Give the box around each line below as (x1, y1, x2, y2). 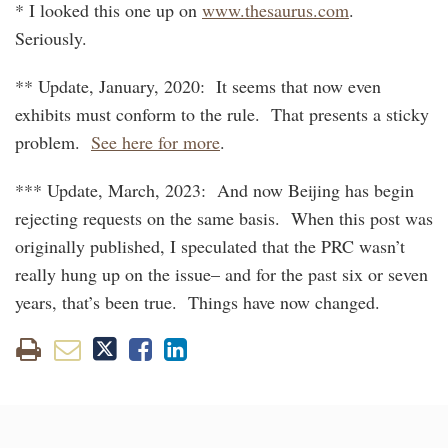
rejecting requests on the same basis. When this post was (15, 205, 433, 230)
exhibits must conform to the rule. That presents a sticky (15, 101, 429, 126)
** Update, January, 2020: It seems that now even (15, 73, 381, 98)
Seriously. (15, 25, 87, 50)
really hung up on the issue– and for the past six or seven (15, 261, 428, 286)
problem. (15, 129, 91, 154)
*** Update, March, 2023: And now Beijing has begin (15, 177, 414, 202)
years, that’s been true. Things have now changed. (15, 289, 380, 314)
